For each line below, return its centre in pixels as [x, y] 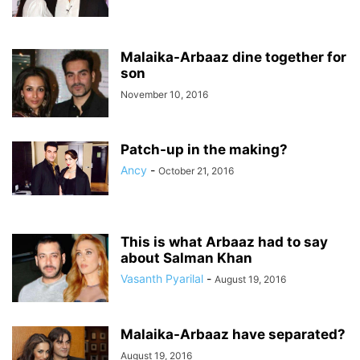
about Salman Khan [186, 258]
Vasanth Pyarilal [162, 278]
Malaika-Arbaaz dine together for [233, 57]
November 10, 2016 [164, 94]
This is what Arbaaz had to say [224, 242]
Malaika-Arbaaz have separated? [233, 334]
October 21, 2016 [196, 171]
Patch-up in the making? [204, 149]
